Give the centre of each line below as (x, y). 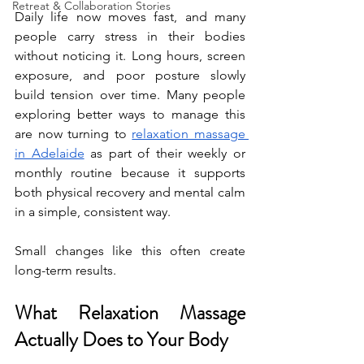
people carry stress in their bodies (130, 36)
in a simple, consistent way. (93, 211)
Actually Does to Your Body (121, 339)
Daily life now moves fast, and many (130, 16)
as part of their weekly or (165, 153)
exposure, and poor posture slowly (130, 75)
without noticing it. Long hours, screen (130, 55)
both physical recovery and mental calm (130, 192)
